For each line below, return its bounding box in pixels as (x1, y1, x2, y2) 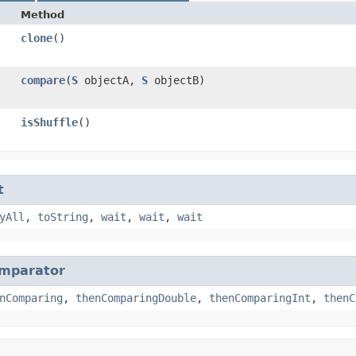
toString (37, 210, 88, 223)
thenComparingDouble (75, 291, 196, 304)
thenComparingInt (209, 291, 311, 304)
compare (21, 73, 65, 87)
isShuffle (21, 115, 78, 129)
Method (21, 8, 64, 21)
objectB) (148, 73, 205, 87)
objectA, (78, 73, 141, 87)
